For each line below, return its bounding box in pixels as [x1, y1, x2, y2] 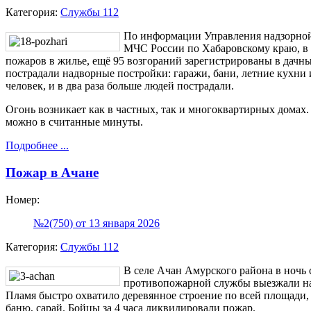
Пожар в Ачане [6, 165, 99, 180]
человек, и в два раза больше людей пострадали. [6, 80, 234, 92]
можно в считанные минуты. [6, 116, 143, 128]
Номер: [6, 193, 40, 205]
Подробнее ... [6, 140, 69, 152]
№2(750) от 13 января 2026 [33, 217, 160, 229]
